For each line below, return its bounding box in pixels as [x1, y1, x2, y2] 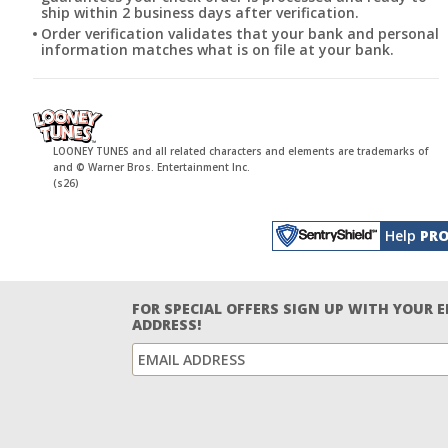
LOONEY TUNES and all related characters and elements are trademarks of [53, 144, 428, 159]
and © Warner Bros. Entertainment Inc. [53, 160, 250, 175]
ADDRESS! [132, 315, 201, 335]
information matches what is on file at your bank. [41, 40, 394, 60]
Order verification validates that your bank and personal [41, 24, 439, 44]
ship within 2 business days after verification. [41, 3, 359, 23]
